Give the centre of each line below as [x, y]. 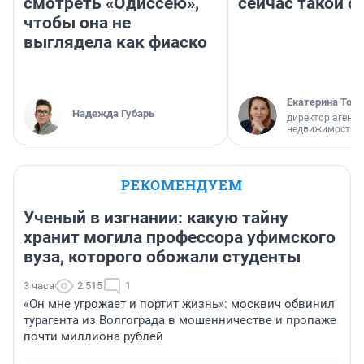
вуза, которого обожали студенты [162, 257]
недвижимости [321, 130]
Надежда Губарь [113, 114]
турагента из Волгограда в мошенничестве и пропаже [180, 321]
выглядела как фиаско [115, 43]
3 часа [39, 286]
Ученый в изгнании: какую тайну [156, 218]
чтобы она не [77, 23]
